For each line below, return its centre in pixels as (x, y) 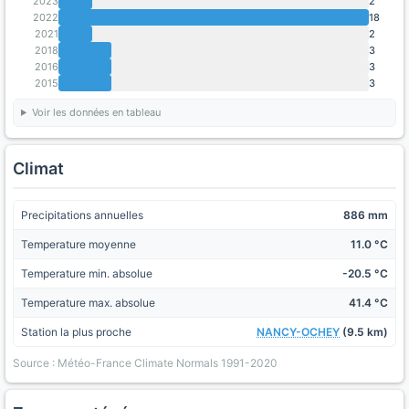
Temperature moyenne (79, 244)
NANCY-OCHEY (298, 332)
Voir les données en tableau (96, 112)
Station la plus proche (76, 332)
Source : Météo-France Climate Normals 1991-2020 (145, 363)
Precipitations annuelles (82, 215)
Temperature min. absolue (87, 273)
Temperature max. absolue (88, 303)
